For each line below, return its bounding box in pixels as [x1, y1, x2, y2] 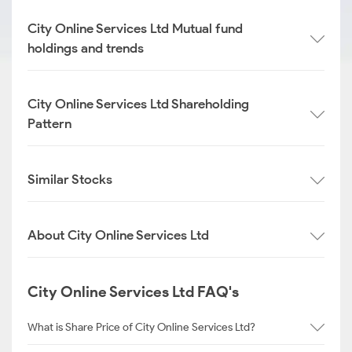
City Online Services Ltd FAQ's [27, 283, 239, 301]
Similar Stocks [27, 171, 112, 187]
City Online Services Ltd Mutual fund [27, 20, 243, 36]
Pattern [27, 115, 71, 131]
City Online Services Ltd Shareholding [27, 96, 249, 112]
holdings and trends [27, 40, 144, 56]
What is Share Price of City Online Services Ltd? [27, 320, 255, 334]
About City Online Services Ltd [27, 227, 209, 243]
